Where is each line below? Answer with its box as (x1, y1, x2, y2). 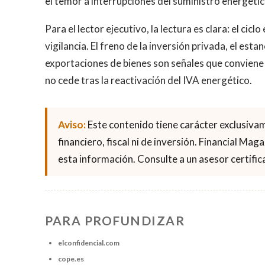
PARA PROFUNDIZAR (45, 212, 185, 228)
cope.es (58, 254, 84, 263)
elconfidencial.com (58, 238, 119, 247)
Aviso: (58, 118, 86, 131)
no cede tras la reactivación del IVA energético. (45, 73, 252, 86)
